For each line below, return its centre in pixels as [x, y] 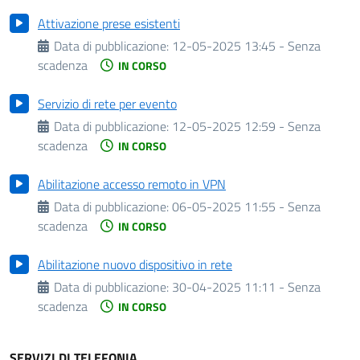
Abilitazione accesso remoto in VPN [132, 184]
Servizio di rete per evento [107, 104]
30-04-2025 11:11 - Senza [247, 287]
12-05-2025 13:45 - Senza [247, 46]
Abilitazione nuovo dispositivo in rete [135, 264]
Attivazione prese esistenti [109, 23]
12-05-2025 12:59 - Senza [247, 126]
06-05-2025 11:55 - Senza [247, 207]
